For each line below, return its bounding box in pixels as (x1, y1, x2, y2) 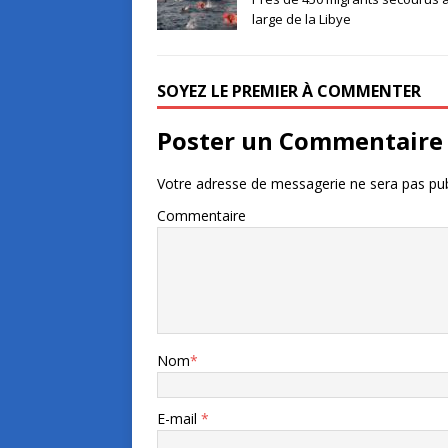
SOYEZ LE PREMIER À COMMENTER (157, 80, 421, 103)
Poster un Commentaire (157, 124, 443, 158)
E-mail (157, 409, 201, 429)
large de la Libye (252, 10, 351, 29)
